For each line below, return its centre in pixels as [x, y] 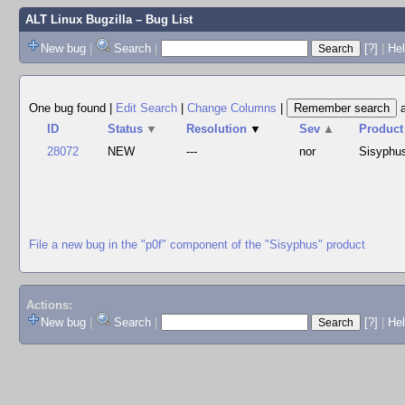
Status [126, 129]
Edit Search [146, 108]
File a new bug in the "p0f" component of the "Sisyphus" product [197, 244]
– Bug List [162, 19]
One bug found [69, 108]
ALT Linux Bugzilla [78, 19]
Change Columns [232, 108]
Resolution [217, 129]
